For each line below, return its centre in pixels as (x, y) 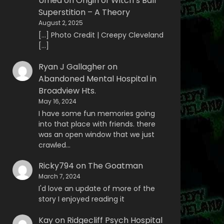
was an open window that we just (96, 134)
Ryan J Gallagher (72, 66)
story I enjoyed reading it (81, 199)
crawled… (54, 145)
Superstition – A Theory (84, 12)
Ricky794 (56, 166)
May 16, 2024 (57, 101)
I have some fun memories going (96, 113)
